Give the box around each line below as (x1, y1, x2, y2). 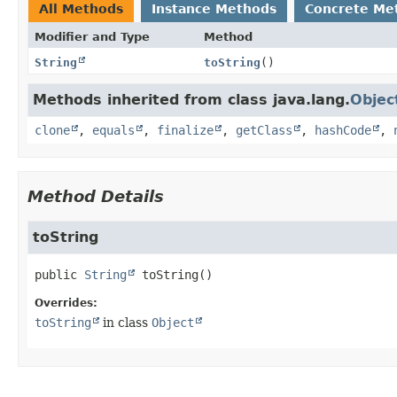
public (35, 267, 77, 282)
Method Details (27, 186, 164, 206)
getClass (236, 122, 292, 137)
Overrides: (35, 296, 97, 309)
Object (152, 315, 194, 330)
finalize (157, 122, 214, 137)
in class (99, 315, 152, 330)
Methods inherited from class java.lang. (33, 90, 350, 108)
